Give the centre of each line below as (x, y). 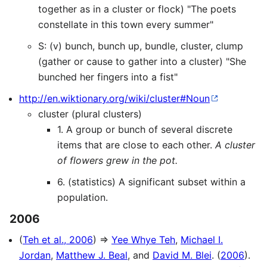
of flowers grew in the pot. (117, 161)
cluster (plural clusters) (90, 114)
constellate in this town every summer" (126, 25)
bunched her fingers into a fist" (108, 77)
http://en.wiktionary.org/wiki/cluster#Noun (114, 99)
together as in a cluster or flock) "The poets (137, 9)
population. (83, 198)
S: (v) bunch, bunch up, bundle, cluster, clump (141, 46)
